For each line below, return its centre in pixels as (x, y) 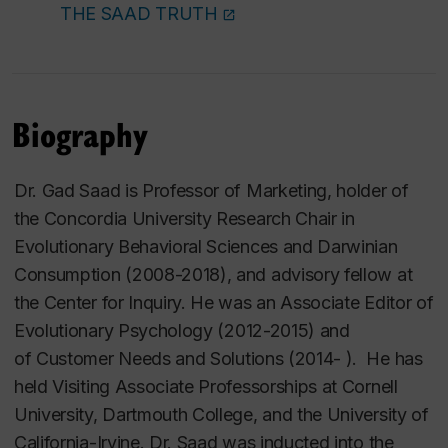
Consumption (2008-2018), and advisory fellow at (213, 275)
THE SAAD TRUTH (139, 14)
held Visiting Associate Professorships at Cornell (206, 387)
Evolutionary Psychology (116, 331)
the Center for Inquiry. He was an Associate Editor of (224, 303)
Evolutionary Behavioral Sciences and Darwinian (206, 247)
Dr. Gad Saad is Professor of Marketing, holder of (211, 191)
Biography (80, 134)
